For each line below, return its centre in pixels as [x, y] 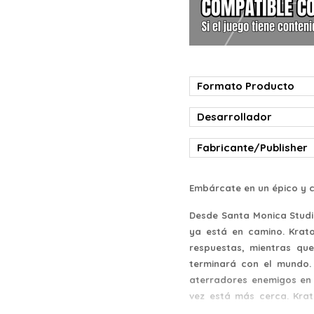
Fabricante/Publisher [252, 147]
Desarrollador [234, 116]
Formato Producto [246, 86]
